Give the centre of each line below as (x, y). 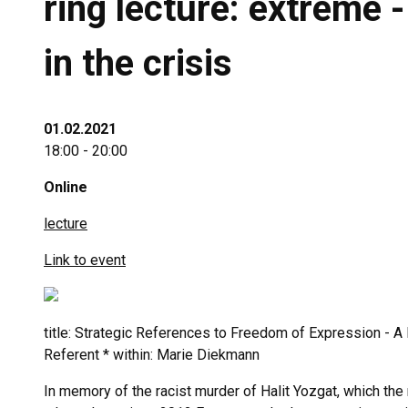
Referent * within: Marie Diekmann (152, 355)
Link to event (85, 260)
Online (66, 187)
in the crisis (138, 63)
